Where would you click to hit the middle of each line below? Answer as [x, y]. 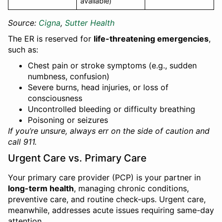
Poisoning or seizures [68, 120]
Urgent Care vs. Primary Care [77, 158]
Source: [23, 23]
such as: [23, 50]
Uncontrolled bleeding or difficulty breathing [111, 109]
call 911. [22, 142]
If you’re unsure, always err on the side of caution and [109, 131]
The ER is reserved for [51, 39]
